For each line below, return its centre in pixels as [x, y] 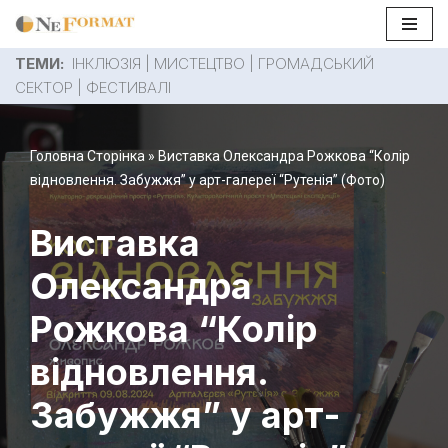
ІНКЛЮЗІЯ [106, 64]
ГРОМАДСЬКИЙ [316, 64]
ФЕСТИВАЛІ [128, 88]
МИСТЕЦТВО [199, 64]
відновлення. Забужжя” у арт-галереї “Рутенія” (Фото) [207, 180]
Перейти [44, 54]
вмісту [36, 102]
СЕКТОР [44, 88]
